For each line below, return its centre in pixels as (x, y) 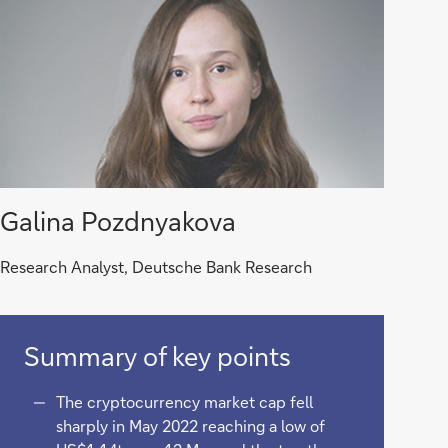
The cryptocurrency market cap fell (184, 401)
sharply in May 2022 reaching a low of (190, 425)
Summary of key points (157, 355)
